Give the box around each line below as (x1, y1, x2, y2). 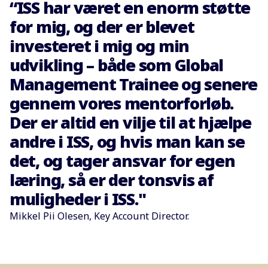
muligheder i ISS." (10, 188, 146, 211)
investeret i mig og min (10, 35, 190, 57)
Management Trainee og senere (10, 73, 257, 96)
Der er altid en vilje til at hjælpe (10, 111, 251, 134)
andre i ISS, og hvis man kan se (10, 130, 245, 153)
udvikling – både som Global (10, 54, 223, 77)
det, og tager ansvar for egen (10, 150, 235, 172)
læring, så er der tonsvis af (10, 169, 214, 191)
